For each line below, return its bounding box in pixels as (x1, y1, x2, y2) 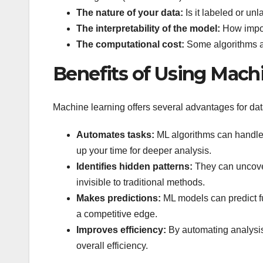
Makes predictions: (76, 193, 161, 203)
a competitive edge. (76, 208, 157, 219)
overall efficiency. (76, 240, 148, 251)
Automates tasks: (76, 129, 154, 140)
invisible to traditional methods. (76, 177, 205, 187)
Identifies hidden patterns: (76, 161, 193, 171)
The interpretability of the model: (76, 23, 220, 34)
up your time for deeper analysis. (76, 145, 211, 156)
